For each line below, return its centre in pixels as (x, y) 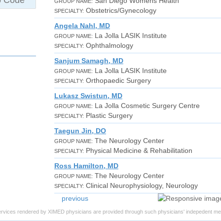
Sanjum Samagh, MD (89, 61)
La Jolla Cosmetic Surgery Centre (146, 106)
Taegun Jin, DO (80, 131)
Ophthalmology (109, 45)
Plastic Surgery (108, 115)
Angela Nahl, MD (82, 26)
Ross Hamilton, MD (86, 166)
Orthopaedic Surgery (117, 80)
